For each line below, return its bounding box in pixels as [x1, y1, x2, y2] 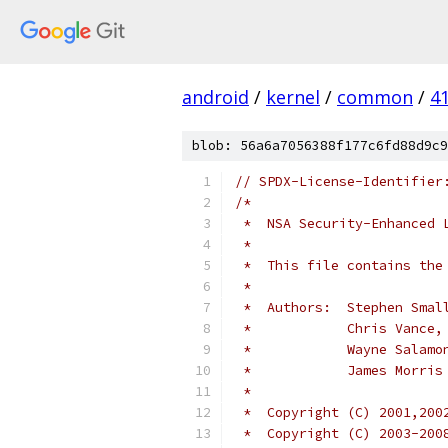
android [182, 85, 249, 109]
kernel [266, 85, 320, 109]
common [337, 85, 413, 109]
